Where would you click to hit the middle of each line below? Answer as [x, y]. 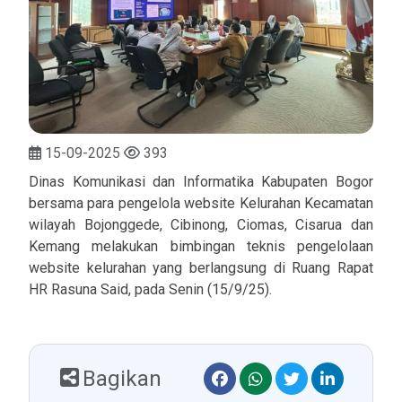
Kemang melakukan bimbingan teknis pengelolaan [201, 246]
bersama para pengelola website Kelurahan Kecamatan [201, 203]
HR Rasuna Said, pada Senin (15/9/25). [150, 289]
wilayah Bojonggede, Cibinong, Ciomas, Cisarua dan [201, 224]
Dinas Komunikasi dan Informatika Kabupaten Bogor [201, 181]
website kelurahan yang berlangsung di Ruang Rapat [201, 267]
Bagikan [122, 378]
